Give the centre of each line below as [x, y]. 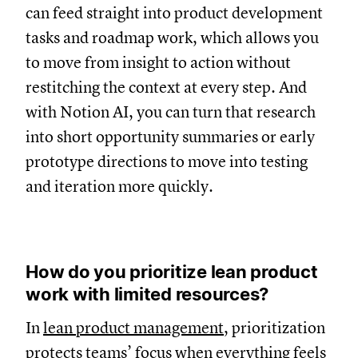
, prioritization [274, 328]
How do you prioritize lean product [172, 271]
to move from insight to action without [158, 62]
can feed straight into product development [174, 13]
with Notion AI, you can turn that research [171, 112]
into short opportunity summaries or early [170, 137]
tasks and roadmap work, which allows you [172, 38]
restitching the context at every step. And [166, 87]
